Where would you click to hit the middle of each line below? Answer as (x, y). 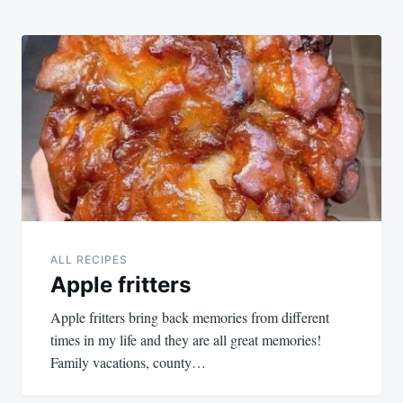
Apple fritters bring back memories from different (190, 318)
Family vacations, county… (128, 363)
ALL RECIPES (89, 260)
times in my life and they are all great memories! (186, 340)
